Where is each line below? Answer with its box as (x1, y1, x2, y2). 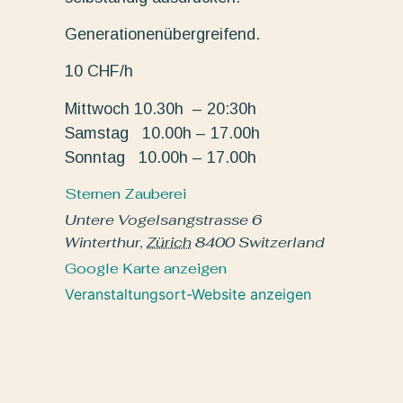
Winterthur (65, 233, 140, 253)
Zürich (147, 233, 192, 253)
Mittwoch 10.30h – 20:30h (65, 99, 256, 118)
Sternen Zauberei (65, 184, 186, 204)
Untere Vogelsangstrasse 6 (65, 210, 262, 230)
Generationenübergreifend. (65, 24, 260, 43)
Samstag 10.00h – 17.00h (65, 123, 260, 142)
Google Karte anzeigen (65, 259, 227, 279)
